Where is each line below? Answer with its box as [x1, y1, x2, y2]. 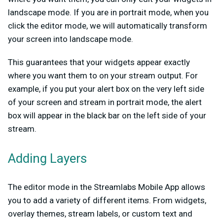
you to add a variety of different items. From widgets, [8, 195, 206, 205]
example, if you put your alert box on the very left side [8, 83, 204, 94]
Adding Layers [8, 149, 87, 168]
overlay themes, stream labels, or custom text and [8, 208, 192, 219]
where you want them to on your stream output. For [8, 70, 198, 80]
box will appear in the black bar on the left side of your [8, 110, 206, 120]
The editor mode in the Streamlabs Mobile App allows [8, 182, 205, 192]
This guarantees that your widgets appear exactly [8, 57, 190, 67]
